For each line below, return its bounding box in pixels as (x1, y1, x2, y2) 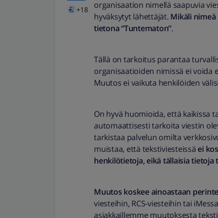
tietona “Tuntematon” (94, 23, 171, 34)
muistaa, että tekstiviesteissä (94, 144, 198, 154)
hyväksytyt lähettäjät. (94, 11, 171, 22)
